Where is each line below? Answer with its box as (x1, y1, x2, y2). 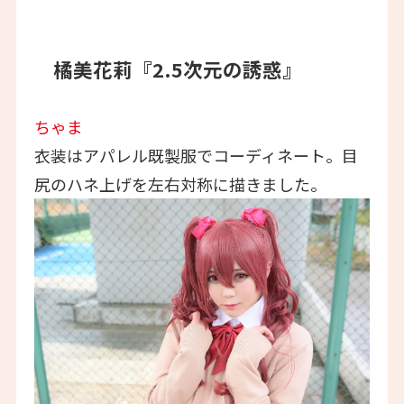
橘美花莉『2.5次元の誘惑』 (53, 55, 303, 84)
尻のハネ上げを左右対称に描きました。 (33, 172, 326, 197)
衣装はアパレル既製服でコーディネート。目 (33, 143, 358, 168)
